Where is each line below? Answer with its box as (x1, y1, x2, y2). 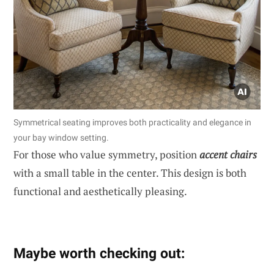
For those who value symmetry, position (13, 147, 199, 162)
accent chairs (199, 147, 257, 162)
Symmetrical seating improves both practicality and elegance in (13, 117, 251, 128)
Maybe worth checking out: (13, 245, 185, 262)
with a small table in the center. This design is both (13, 166, 246, 180)
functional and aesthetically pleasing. (13, 184, 187, 199)
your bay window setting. (13, 133, 109, 143)
